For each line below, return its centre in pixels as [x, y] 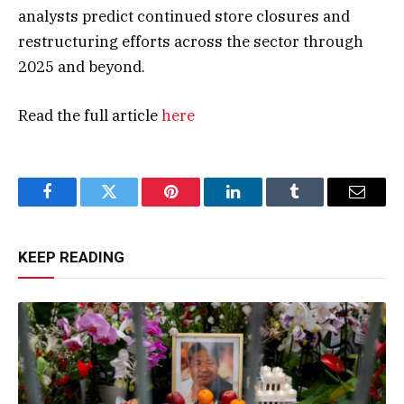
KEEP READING [71, 257]
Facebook [77, 205]
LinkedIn [261, 205]
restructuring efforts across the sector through [191, 41]
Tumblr [317, 205]
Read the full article [90, 115]
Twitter [131, 205]
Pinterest [198, 205]
